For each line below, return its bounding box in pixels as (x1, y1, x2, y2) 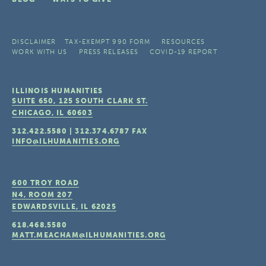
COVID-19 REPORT (150, 48, 217, 56)
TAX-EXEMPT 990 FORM (65, 38, 151, 46)
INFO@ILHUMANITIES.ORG (12, 137, 120, 145)
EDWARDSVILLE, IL (12, 202, 89, 211)
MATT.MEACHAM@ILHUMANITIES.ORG (12, 231, 166, 239)
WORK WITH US (12, 48, 68, 56)
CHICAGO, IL (12, 109, 65, 117)
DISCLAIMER (12, 38, 56, 46)
